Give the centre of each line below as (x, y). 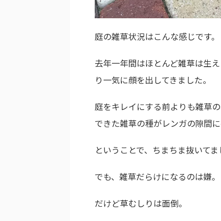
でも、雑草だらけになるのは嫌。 (157, 176)
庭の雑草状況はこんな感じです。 (157, 36)
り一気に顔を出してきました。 (153, 79)
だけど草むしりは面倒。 (141, 203)
